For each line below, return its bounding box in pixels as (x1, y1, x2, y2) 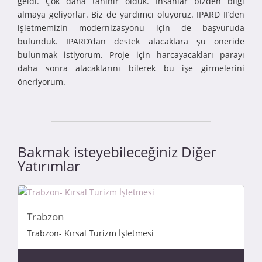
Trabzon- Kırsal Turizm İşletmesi (27, 227, 154, 239)
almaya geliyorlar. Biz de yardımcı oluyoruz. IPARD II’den (18, 8, 244, 20)
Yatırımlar (18, 156, 80, 175)
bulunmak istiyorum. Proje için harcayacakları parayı (18, 49, 244, 60)
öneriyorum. (18, 75, 65, 87)
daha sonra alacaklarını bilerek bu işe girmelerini (18, 62, 244, 74)
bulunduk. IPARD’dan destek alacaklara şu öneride (18, 35, 244, 47)
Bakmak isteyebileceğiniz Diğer (18, 142, 216, 161)
